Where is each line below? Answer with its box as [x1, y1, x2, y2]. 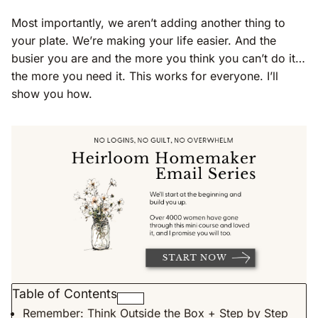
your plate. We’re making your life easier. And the [11, 33, 276, 48]
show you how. [11, 86, 92, 101]
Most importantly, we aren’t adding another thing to [11, 15, 285, 30]
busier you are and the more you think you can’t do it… [11, 50, 305, 65]
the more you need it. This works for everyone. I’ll [11, 68, 278, 83]
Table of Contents [12, 286, 117, 302]
